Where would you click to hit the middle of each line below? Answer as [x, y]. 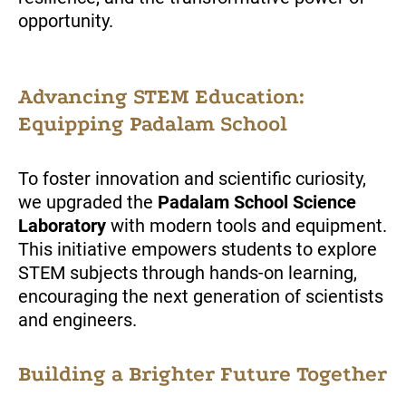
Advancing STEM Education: [161, 97]
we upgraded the [88, 202]
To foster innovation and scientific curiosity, [192, 178]
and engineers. [77, 319]
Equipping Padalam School [153, 124]
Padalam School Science [257, 202]
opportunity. [66, 21]
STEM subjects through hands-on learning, [188, 272]
